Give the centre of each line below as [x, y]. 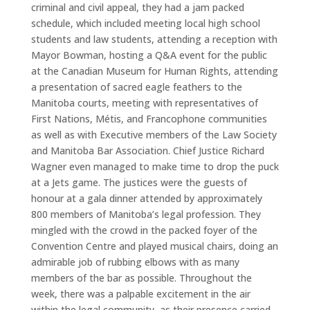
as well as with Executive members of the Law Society [154, 135]
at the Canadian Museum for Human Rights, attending [154, 71]
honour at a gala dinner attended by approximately [146, 199]
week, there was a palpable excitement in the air [140, 294]
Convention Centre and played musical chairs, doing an [154, 246]
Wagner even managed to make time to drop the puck [155, 167]
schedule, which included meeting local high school [145, 24]
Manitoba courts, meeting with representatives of [144, 103]
